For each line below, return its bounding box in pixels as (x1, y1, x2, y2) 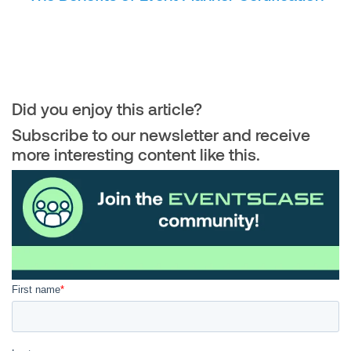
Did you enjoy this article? (12, 98, 202, 118)
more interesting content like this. (12, 143, 260, 164)
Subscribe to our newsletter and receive (12, 124, 310, 144)
